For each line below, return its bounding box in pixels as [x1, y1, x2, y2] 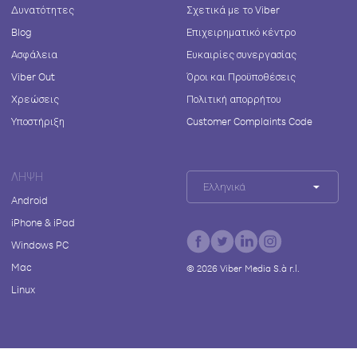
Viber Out [11, 70, 55, 83]
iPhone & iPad [11, 216, 75, 229]
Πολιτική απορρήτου [186, 92, 281, 105]
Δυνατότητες [11, 3, 74, 16]
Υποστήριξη [11, 115, 65, 127]
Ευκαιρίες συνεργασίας [186, 48, 296, 61]
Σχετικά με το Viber [186, 3, 280, 16]
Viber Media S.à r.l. [217, 262, 300, 274]
